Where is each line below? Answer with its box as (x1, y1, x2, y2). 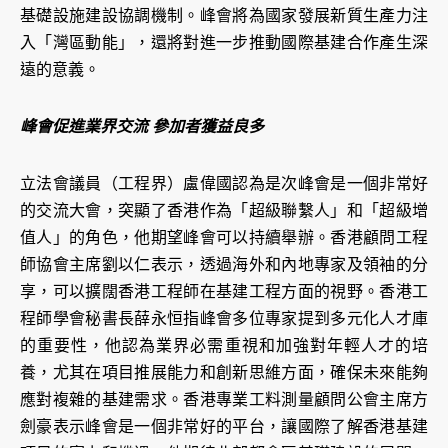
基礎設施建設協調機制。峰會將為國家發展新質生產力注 (20, 6, 428, 26)
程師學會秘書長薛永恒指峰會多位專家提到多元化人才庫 (20, 309, 428, 329)
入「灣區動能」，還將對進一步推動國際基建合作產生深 (20, 33, 428, 53)
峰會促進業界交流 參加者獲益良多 (20, 117, 264, 137)
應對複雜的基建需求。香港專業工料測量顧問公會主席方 (20, 390, 428, 410)
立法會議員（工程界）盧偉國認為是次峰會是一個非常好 (20, 174, 428, 194)
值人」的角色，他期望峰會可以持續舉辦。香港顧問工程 (20, 228, 428, 248)
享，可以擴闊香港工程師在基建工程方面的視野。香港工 (20, 282, 428, 302)
